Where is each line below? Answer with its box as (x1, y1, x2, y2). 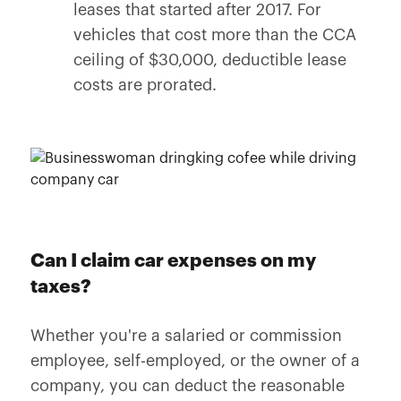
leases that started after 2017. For (73, 2, 321, 18)
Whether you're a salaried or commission (30, 328, 342, 344)
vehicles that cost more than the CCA (73, 27, 356, 43)
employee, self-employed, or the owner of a (30, 353, 360, 369)
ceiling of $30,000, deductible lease (73, 52, 346, 68)
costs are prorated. (73, 77, 217, 93)
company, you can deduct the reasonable (30, 378, 345, 394)
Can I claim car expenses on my (30, 252, 316, 270)
